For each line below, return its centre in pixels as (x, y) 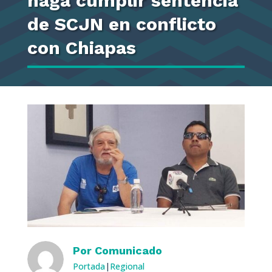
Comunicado (128, 251)
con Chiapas (81, 48)
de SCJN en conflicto (121, 24)
